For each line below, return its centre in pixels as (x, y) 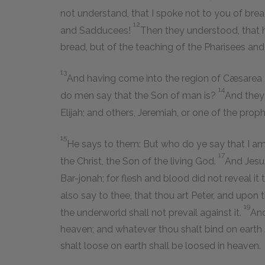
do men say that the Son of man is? (139, 96)
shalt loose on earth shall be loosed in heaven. (161, 246)
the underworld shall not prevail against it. (152, 213)
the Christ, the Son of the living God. (139, 161)
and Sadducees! (97, 31)
